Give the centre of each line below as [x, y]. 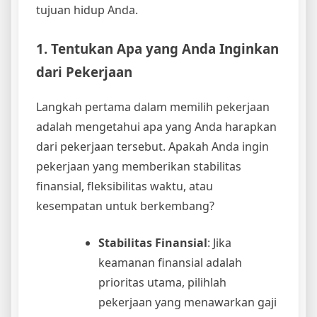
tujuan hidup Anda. [87, 10]
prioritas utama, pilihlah [162, 282]
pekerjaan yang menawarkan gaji [188, 302]
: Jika [219, 242]
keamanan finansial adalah [170, 262]
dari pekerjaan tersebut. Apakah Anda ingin [152, 146]
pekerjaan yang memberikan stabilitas [139, 166]
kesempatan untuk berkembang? [125, 206]
